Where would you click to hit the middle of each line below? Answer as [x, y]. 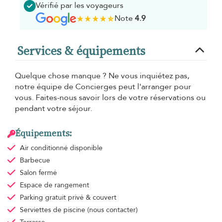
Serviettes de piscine [53, 210]
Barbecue [35, 161]
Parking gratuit [44, 198]
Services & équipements [81, 51]
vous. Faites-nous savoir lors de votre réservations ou [110, 98]
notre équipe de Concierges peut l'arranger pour [103, 87]
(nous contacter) [112, 210]
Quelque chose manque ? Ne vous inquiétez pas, [102, 76]
